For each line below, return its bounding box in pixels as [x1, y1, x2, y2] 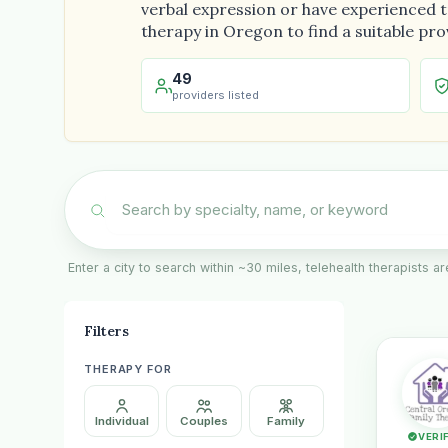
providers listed [172, 88, 259, 102]
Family [267, 414, 306, 428]
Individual [94, 414, 149, 428]
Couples [179, 414, 228, 428]
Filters [84, 322, 129, 340]
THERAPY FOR [84, 362, 172, 376]
